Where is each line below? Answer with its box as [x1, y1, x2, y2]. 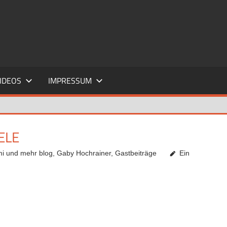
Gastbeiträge [115, 149, 157, 158]
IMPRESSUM [48, 74, 92, 87]
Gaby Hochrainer [57, 149, 111, 158]
